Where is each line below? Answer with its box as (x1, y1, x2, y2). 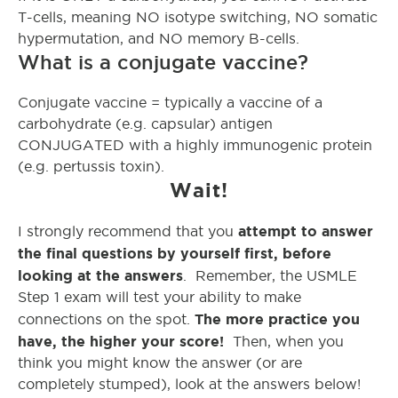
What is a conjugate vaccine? (18, 51, 308, 73)
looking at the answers (18, 267, 183, 283)
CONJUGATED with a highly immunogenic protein (18, 137, 372, 153)
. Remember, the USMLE (183, 267, 357, 283)
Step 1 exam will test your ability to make (18, 289, 301, 305)
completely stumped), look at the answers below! (18, 376, 361, 392)
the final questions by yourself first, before (18, 244, 331, 261)
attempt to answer (238, 222, 373, 239)
